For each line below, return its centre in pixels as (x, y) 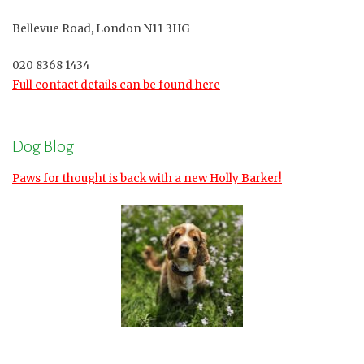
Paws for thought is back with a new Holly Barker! (147, 178)
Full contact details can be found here (116, 84)
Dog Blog (43, 146)
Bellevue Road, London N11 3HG (101, 29)
